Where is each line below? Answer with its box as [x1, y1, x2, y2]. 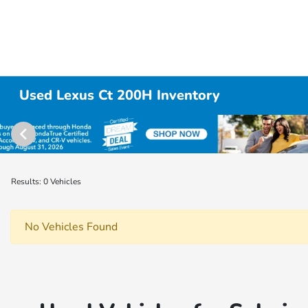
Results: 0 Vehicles [11, 176, 81, 187]
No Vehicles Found [25, 219, 118, 234]
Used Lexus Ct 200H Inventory [19, 86, 221, 104]
